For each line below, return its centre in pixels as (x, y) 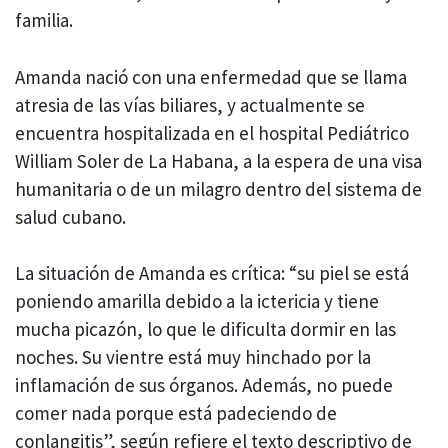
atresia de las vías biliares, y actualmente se (190, 104)
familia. (46, 20)
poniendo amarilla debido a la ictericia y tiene (197, 301)
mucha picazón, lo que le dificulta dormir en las (205, 329)
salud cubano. (72, 216)
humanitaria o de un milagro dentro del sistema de (218, 188)
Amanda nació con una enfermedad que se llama (211, 76)
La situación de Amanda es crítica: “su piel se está (212, 273)
